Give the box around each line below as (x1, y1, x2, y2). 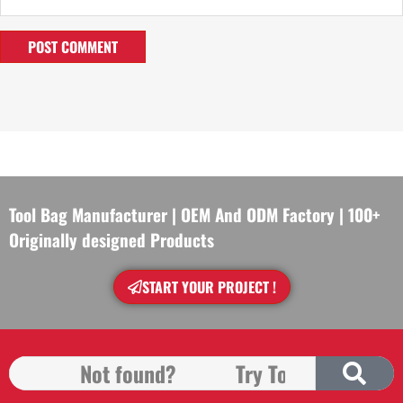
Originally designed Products (9, 226, 214, 252)
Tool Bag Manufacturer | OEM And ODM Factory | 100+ (9, 201, 381, 227)
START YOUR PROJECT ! (141, 275, 276, 298)
